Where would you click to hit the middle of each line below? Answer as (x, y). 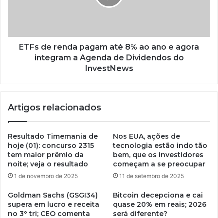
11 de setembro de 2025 (152, 176)
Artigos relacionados (54, 107)
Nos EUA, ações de (146, 136)
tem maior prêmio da (46, 154)
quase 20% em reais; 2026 (160, 204)
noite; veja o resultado (48, 164)
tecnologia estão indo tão (160, 145)
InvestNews (109, 68)
